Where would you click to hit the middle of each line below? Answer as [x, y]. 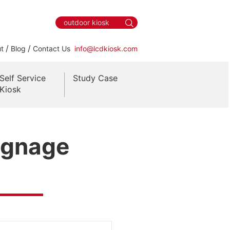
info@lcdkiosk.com [106, 48]
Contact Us [52, 48]
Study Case [95, 78]
